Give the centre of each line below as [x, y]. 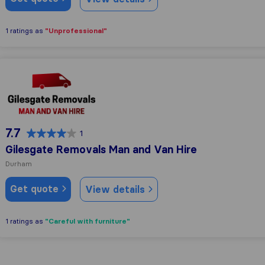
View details [117, 189]
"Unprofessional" [76, 30]
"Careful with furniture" [88, 221]
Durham [19, 163]
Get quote [36, 188]
